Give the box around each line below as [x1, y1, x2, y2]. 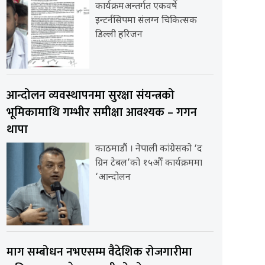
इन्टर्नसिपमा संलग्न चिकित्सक [95, 14, 197, 27]
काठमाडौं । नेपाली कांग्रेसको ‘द [95, 143, 202, 156]
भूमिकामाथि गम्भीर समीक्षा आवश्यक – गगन [6, 102, 197, 122]
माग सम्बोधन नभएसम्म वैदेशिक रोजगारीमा [6, 241, 192, 262]
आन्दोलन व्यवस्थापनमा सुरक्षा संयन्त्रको [6, 85, 174, 105]
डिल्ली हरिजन [95, 28, 143, 41]
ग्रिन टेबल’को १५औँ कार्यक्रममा [95, 157, 202, 170]
